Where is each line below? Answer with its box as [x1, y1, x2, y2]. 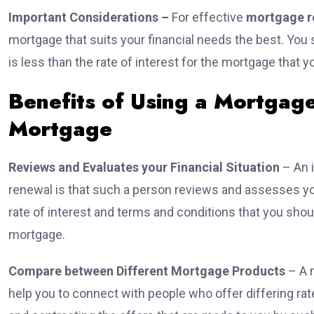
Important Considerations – [8, 10, 169, 25]
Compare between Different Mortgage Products [8, 264, 288, 279]
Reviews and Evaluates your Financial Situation [8, 160, 280, 175]
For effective [169, 10, 246, 25]
